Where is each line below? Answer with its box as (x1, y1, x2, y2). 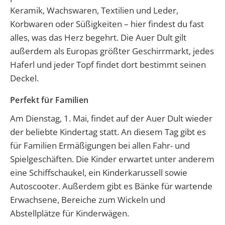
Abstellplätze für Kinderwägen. (10, 207, 129, 219)
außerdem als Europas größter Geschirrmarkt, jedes (10, 45, 214, 57)
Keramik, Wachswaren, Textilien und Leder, (10, 5, 178, 17)
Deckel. (10, 72, 39, 84)
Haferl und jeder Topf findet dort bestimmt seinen (10, 59, 206, 71)
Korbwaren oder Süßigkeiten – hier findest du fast (10, 18, 204, 30)
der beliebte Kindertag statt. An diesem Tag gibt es (10, 126, 206, 138)
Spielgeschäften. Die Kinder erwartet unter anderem (10, 153, 214, 165)
